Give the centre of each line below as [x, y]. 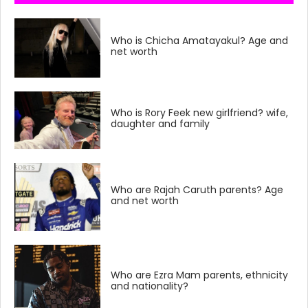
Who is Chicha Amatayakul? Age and [200, 40]
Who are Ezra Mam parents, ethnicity [200, 275]
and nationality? [150, 286]
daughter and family [161, 124]
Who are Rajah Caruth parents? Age [197, 189]
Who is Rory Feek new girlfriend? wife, [200, 113]
